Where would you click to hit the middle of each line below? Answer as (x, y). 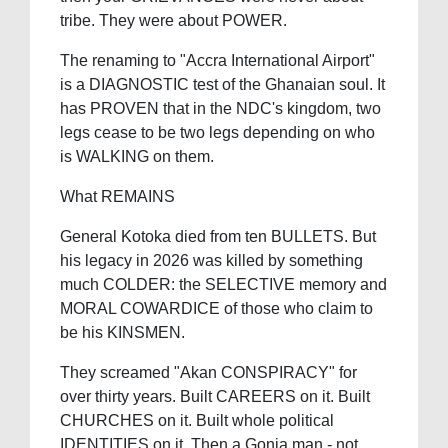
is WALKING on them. (137, 157)
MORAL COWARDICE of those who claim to (216, 309)
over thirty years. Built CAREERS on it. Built (215, 397)
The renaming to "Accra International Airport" (217, 61)
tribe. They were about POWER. (173, 21)
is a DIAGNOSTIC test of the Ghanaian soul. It (222, 85)
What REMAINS (117, 197)
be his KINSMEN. (122, 333)
